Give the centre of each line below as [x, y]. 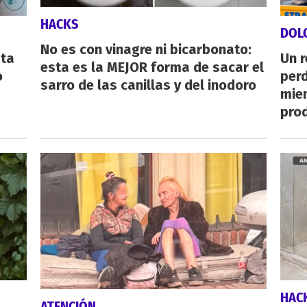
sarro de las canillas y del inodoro [148, 85]
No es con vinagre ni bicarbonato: [146, 50]
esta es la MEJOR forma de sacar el [152, 67]
